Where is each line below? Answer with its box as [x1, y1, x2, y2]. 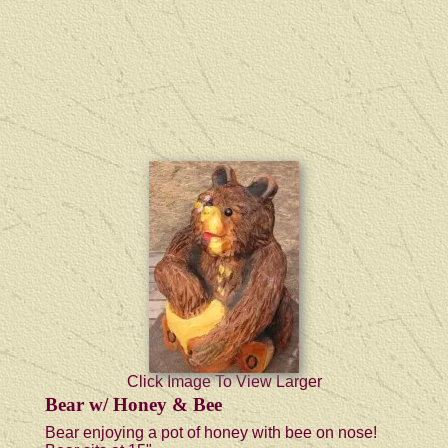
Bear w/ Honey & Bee [45, 393, 222, 415]
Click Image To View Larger [126, 372, 322, 390]
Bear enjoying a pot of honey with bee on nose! [45, 423, 377, 441]
